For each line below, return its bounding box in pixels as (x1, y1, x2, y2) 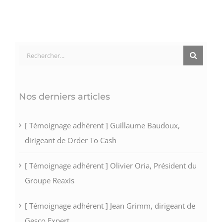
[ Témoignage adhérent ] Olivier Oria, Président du (24, 161, 197, 171)
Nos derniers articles (18, 91, 110, 103)
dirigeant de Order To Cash (24, 135, 116, 146)
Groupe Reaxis (24, 175, 74, 186)
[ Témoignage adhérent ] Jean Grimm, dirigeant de (24, 201, 195, 211)
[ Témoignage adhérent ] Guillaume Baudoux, (24, 120, 180, 131)
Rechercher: (18, 48, 58, 58)
